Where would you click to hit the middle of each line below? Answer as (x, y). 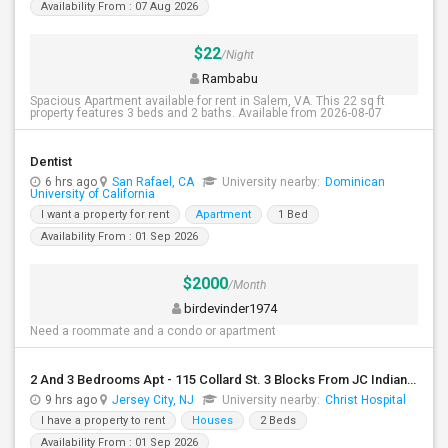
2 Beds (278, 420)
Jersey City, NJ (153, 400)
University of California (92, 194)
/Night (237, 55)
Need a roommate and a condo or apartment (153, 331)
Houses (212, 420)
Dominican (355, 182)
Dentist (51, 161)
